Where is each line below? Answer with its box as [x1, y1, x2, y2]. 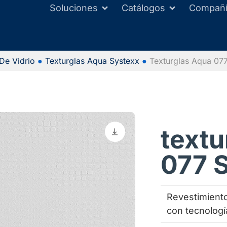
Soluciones [50, 3, 98, 13]
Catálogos [122, 3, 165, 13]
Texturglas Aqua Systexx [45, 56, 139, 66]
